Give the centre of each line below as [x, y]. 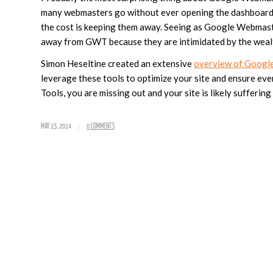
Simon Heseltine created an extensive [117, 64]
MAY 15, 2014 [56, 126]
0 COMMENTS [101, 126]
